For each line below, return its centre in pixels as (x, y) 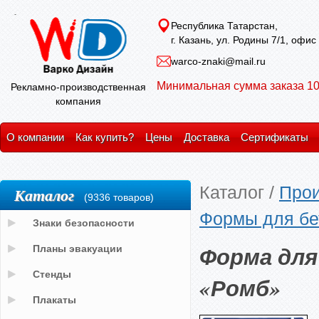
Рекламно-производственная (78, 87)
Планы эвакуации (78, 249)
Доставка (206, 137)
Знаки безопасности (84, 223)
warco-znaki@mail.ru (218, 61)
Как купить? (105, 137)
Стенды (52, 274)
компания (78, 101)
